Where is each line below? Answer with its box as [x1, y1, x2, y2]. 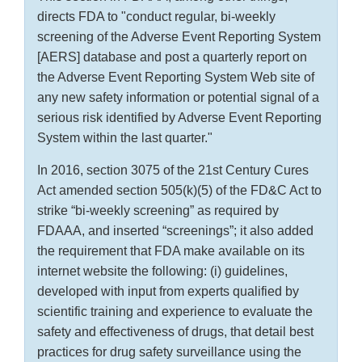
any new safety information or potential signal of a [37, 90, 319, 105]
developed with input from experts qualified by [37, 284, 299, 299]
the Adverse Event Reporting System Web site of [37, 70, 314, 85]
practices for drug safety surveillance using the [37, 345, 301, 360]
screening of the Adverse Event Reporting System [37, 30, 321, 44]
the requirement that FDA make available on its [37, 244, 305, 259]
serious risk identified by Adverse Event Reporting [37, 111, 322, 125]
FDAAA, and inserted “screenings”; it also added [37, 224, 314, 238]
